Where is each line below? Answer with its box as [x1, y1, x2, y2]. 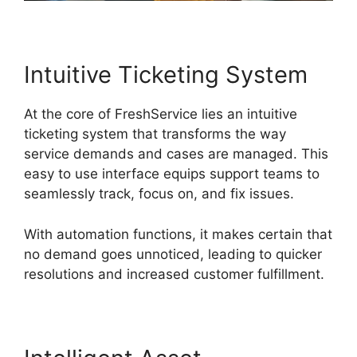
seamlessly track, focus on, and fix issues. [24, 186, 294, 202]
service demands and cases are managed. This [24, 146, 328, 163]
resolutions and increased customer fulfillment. [24, 265, 324, 282]
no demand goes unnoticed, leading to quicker [24, 245, 322, 262]
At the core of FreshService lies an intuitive [24, 106, 297, 123]
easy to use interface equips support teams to [24, 166, 320, 182]
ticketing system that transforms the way [24, 126, 286, 143]
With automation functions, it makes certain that [24, 226, 332, 242]
